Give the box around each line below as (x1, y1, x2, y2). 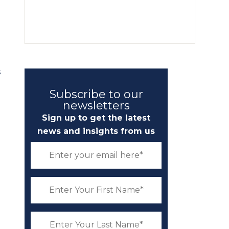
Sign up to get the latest (42, 113, 150, 123)
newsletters (62, 99, 130, 112)
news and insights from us (37, 126, 155, 136)
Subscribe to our (49, 87, 143, 101)
